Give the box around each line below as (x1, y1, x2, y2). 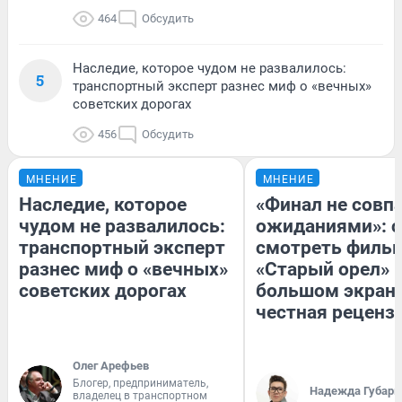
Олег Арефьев (73, 359, 149, 373)
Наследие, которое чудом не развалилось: (73, 60, 346, 77)
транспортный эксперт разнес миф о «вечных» (73, 78, 371, 95)
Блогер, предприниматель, (73, 377, 208, 390)
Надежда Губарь (310, 384, 400, 398)
